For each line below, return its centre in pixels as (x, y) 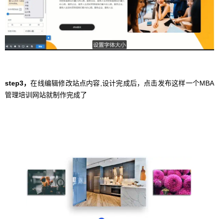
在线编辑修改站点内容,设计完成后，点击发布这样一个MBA (122, 83)
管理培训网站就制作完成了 (46, 95)
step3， (18, 83)
